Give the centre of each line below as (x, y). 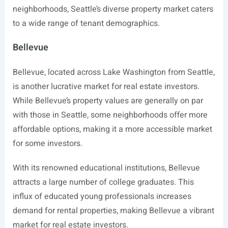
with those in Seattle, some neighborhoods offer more (110, 115)
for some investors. (47, 144)
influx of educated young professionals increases (102, 197)
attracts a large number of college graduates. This (103, 182)
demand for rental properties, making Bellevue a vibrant (113, 211)
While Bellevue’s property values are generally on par (108, 101)
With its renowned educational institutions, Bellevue (106, 168)
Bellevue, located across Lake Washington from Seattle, (113, 73)
